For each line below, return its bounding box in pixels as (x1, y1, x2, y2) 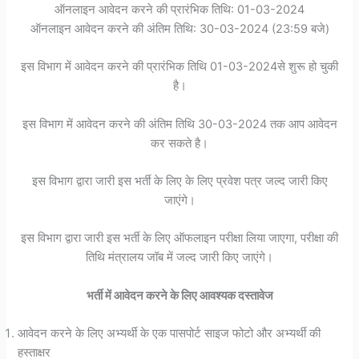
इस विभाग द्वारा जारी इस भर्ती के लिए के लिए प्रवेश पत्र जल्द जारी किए (31, 174, 328, 189)
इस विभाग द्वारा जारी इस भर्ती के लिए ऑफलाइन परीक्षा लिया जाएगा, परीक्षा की (21, 231, 338, 246)
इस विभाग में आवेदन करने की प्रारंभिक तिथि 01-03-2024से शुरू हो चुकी (21, 59, 338, 75)
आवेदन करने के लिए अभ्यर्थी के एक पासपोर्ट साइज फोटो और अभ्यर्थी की (18, 326, 321, 341)
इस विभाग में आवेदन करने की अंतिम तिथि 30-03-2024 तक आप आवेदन (22, 116, 337, 131)
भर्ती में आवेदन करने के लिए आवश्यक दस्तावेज (86, 288, 273, 303)
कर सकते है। (151, 135, 208, 151)
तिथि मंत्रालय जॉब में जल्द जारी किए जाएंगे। (86, 250, 273, 265)
